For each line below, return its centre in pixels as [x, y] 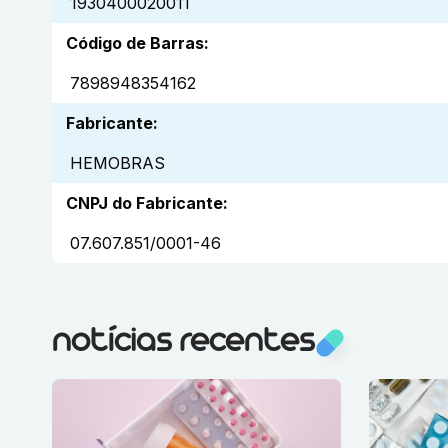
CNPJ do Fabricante [144, 203]
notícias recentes [183, 343]
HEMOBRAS [117, 163]
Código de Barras [135, 43]
